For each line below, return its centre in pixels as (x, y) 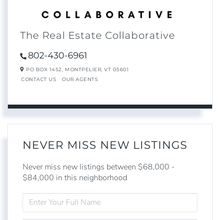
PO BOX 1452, (43, 69)
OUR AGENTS (80, 80)
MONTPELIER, (84, 69)
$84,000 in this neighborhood (75, 178)
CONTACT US (39, 80)
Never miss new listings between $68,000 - (99, 167)
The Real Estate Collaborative (98, 36)
